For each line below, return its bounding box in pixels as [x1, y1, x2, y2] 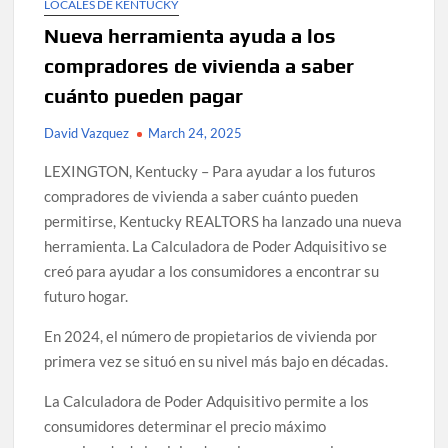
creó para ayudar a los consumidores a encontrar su [44, 262, 380, 281]
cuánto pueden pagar [44, 84, 244, 108]
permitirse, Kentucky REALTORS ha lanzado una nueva [44, 212, 403, 231]
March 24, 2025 [148, 125, 243, 142]
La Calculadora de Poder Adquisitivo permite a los [44, 392, 370, 411]
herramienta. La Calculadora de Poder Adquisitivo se [44, 237, 388, 256]
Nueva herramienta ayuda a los [44, 24, 337, 48]
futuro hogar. [44, 287, 129, 306]
